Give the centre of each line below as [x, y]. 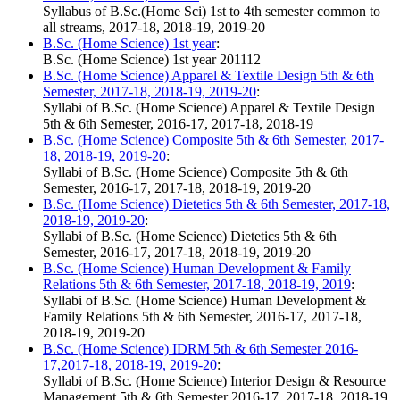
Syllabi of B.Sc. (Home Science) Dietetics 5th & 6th [190, 237]
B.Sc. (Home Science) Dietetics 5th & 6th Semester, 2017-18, [217, 204]
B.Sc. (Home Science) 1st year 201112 [152, 60]
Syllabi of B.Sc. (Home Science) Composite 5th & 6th [196, 172]
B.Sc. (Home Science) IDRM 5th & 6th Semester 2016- [200, 349]
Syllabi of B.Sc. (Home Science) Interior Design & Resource [214, 381]
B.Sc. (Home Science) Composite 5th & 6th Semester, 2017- [213, 140]
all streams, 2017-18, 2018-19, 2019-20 [154, 28]
